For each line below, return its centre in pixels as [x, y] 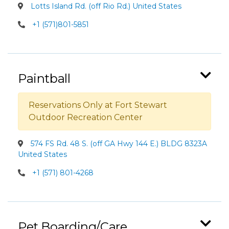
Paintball [44, 78]
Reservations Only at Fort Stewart [98, 105]
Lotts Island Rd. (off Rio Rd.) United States [105, 6]
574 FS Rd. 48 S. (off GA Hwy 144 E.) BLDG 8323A [118, 144]
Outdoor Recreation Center [86, 117]
